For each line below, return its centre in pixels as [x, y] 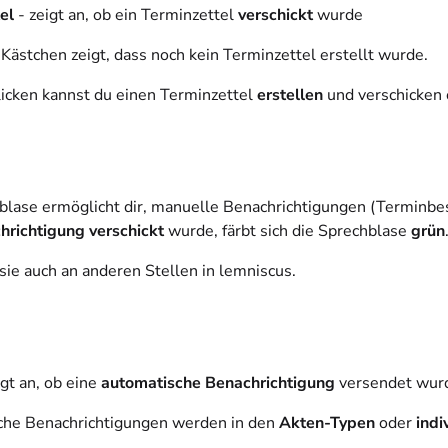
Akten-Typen [327, 423]
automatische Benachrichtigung [218, 383]
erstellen [290, 95]
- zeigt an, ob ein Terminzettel [126, 15]
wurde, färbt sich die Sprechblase [287, 231]
